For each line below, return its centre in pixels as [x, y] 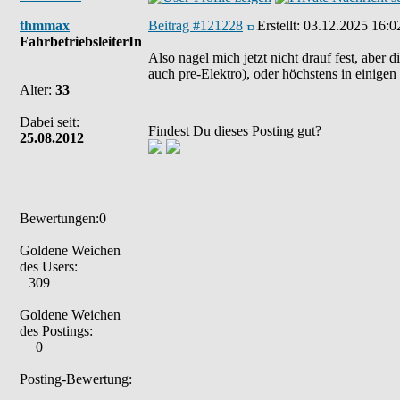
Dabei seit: [50, 122]
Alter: [37, 90]
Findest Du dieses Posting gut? [235, 131]
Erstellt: [280, 25]
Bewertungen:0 [63, 218]
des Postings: [56, 331]
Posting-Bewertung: [76, 379]
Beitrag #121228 [196, 25]
